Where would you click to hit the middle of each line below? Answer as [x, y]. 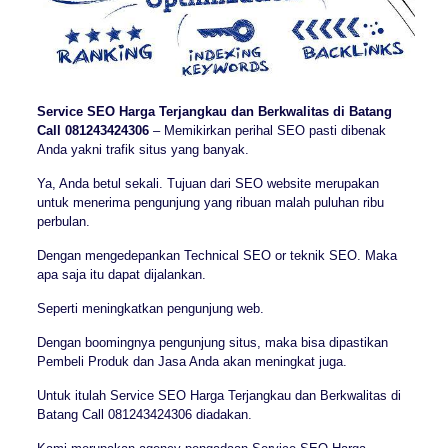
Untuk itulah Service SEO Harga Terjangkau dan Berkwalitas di [218, 395]
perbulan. [63, 221]
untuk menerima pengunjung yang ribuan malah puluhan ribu [210, 202]
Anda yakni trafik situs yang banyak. [142, 149]
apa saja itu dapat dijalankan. [121, 274]
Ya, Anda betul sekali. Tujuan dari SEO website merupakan [207, 183]
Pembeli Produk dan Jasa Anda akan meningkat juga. [191, 361]
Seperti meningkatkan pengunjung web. [150, 308]
